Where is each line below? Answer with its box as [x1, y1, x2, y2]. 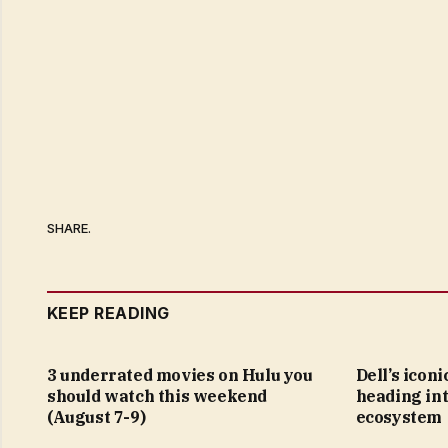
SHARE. [47, 220, 91, 237]
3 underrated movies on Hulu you [47, 364, 313, 385]
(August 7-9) [47, 406, 146, 427]
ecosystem [355, 406, 443, 427]
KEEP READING [47, 302, 170, 323]
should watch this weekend [47, 385, 268, 406]
